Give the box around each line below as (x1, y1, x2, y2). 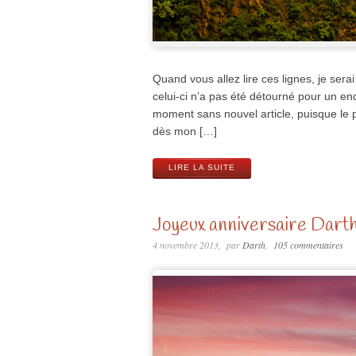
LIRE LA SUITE (168, 163, 235, 172)
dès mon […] (153, 125, 217, 138)
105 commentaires (273, 238, 343, 252)
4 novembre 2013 (153, 238, 219, 252)
